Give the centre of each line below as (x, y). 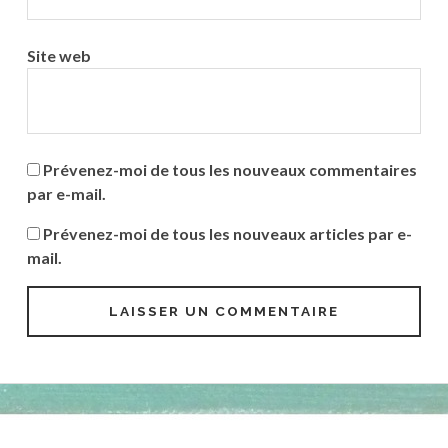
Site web (58, 55)
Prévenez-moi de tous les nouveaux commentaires (229, 169)
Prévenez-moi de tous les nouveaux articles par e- (227, 233)
